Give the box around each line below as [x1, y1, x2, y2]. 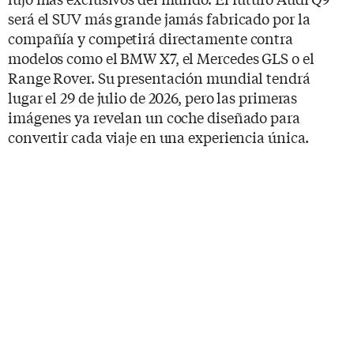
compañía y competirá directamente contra [8, 27, 293, 48]
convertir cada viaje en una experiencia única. [8, 126, 310, 147]
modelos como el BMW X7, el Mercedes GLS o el [8, 47, 314, 68]
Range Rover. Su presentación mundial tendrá [8, 66, 311, 88]
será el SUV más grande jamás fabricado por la [8, 7, 311, 28]
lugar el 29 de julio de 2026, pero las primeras [8, 86, 298, 107]
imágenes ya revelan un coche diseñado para [8, 106, 300, 127]
